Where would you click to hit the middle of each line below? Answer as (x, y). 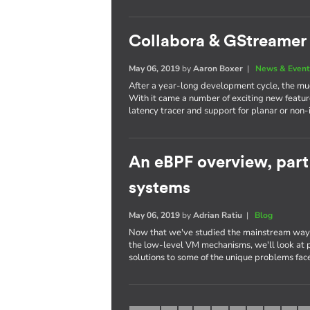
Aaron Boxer (218, 69)
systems (160, 188)
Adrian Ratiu (218, 215)
